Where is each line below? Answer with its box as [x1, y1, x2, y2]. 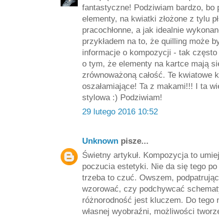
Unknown [82, 136, 118, 146]
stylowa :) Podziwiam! [82, 92, 162, 102]
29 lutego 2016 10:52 [82, 107, 158, 116]
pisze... [118, 136, 149, 146]
